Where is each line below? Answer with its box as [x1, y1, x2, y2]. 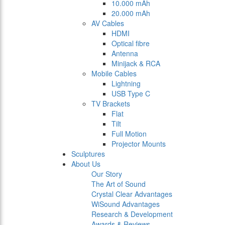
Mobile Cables [91, 68, 137, 79]
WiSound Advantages [91, 199, 160, 209]
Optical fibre [111, 38, 150, 49]
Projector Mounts [111, 139, 166, 149]
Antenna [111, 48, 138, 59]
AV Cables [91, 18, 124, 29]
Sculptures [71, 149, 105, 159]
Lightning [111, 78, 141, 89]
